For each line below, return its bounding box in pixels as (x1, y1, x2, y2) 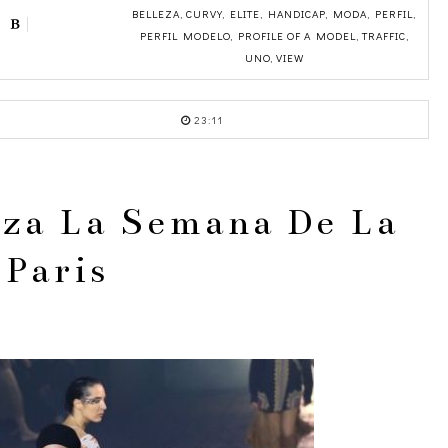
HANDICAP (268, 5, 325, 21)
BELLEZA (132, 5, 180, 21)
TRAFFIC (361, 27, 406, 43)
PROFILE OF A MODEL (237, 27, 356, 43)
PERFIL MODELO (139, 27, 230, 43)
